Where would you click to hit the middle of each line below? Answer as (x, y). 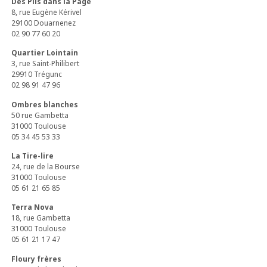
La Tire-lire (33, 156)
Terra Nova (33, 207)
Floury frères (37, 259)
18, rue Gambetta (41, 218)
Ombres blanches (45, 104)
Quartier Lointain (45, 53)
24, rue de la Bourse (46, 166)
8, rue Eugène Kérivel (47, 12)
